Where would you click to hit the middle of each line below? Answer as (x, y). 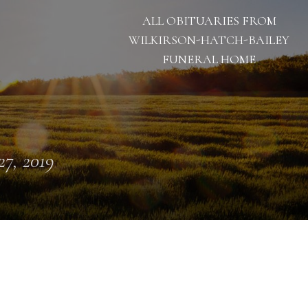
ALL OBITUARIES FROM (209, 21)
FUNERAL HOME (209, 59)
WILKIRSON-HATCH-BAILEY (209, 40)
